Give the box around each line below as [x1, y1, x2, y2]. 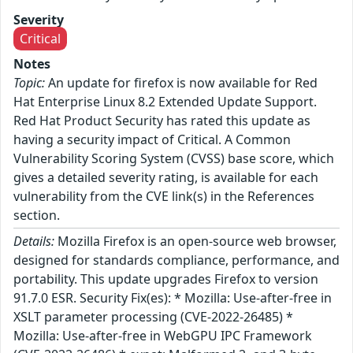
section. [13, 206, 60, 224]
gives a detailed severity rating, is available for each [13, 168, 318, 186]
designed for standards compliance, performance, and [13, 251, 340, 269]
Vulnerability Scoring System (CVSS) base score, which [13, 149, 334, 167]
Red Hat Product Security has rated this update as [13, 111, 310, 129]
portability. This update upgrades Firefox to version [13, 269, 318, 288]
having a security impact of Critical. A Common [13, 130, 291, 148]
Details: [13, 232, 54, 250]
